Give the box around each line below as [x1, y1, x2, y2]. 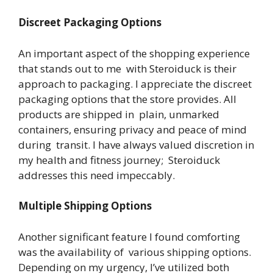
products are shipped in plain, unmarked [18, 107, 219, 121]
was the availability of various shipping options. [18, 244, 251, 259]
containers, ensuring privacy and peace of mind [18, 122, 247, 136]
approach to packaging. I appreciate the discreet [18, 76, 254, 91]
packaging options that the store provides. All [18, 91, 236, 106]
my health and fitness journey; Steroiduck [18, 152, 220, 167]
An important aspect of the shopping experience [18, 46, 250, 60]
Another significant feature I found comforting [18, 229, 240, 244]
